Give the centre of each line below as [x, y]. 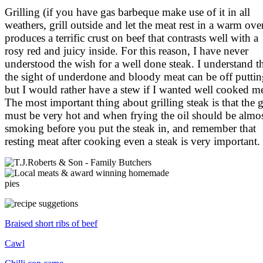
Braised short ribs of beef [51, 224]
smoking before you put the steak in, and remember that [130, 129]
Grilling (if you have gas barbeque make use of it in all [127, 12]
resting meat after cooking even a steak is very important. [132, 141]
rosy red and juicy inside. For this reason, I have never [127, 51]
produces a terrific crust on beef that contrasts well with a [131, 38]
